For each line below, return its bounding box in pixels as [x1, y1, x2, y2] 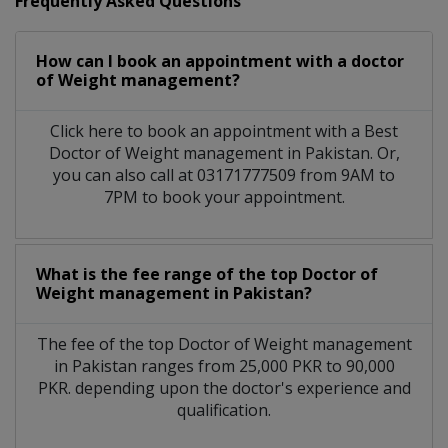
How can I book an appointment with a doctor [36, 49, 404, 72]
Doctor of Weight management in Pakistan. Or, [48, 141, 400, 164]
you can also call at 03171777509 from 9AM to [53, 163, 395, 186]
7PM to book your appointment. [103, 185, 345, 208]
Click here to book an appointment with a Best [50, 119, 398, 142]
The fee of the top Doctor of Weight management [36, 332, 412, 355]
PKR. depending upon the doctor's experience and [37, 376, 411, 399]
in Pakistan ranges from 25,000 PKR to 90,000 [53, 354, 395, 377]
